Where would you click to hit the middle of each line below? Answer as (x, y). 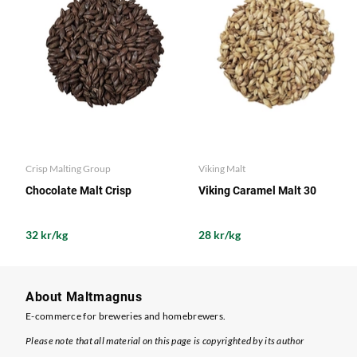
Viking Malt (222, 169)
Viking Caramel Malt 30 (257, 190)
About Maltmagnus (84, 297)
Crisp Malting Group (68, 169)
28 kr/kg (219, 235)
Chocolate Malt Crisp (78, 190)
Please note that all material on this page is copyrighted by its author (165, 341)
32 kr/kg (47, 235)
